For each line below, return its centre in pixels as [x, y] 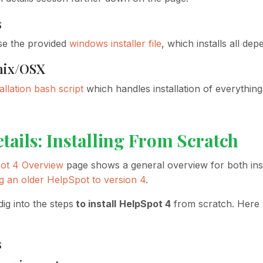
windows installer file [115, 43]
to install [95, 203]
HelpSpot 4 [145, 203]
